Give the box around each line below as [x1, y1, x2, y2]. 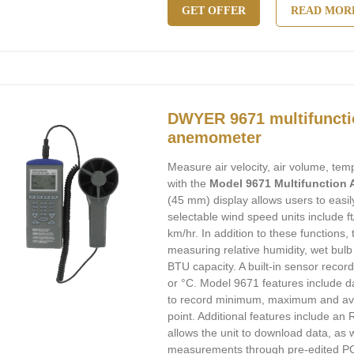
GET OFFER [182, 5, 247, 17]
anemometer [168, 129, 262, 146]
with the [168, 177, 210, 190]
